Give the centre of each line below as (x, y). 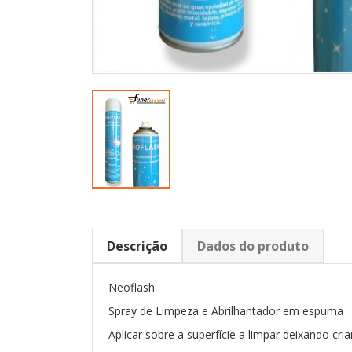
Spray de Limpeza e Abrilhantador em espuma (226, 311)
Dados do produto (253, 246)
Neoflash (132, 288)
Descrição (137, 246)
